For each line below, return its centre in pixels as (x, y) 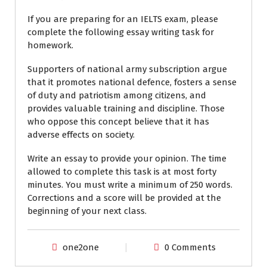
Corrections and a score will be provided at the (124, 198)
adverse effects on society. (82, 134)
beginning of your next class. (87, 211)
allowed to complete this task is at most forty (122, 171)
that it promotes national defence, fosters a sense (132, 82)
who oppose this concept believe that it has (118, 121)
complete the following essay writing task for (121, 32)
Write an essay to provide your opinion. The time (127, 158)
